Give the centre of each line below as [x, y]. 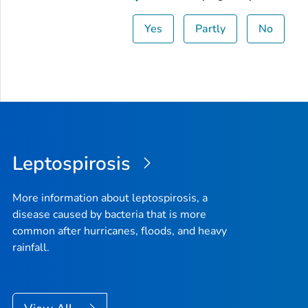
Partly [211, 29]
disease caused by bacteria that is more [109, 215]
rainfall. [31, 248]
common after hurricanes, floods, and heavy [120, 231]
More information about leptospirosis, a [110, 198]
